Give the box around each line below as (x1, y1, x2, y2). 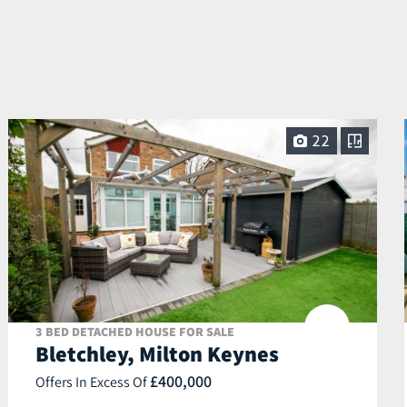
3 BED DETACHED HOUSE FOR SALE (35, 323, 234, 341)
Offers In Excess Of (35, 372, 150, 392)
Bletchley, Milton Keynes (35, 339, 279, 369)
